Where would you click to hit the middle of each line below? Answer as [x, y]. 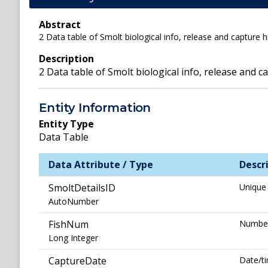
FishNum [68, 225]
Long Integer [73, 238]
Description [66, 59]
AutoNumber [74, 202]
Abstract [60, 25]
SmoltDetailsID [82, 188]
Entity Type [66, 124]
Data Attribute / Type [101, 165]
